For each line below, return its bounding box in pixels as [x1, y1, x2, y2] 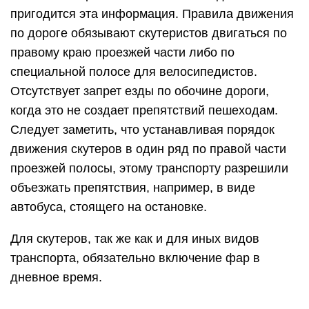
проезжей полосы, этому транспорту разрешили [10, 161, 288, 175]
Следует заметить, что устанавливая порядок [10, 122, 275, 137]
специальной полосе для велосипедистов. [10, 64, 257, 79]
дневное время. [10, 270, 102, 284]
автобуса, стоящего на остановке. [10, 199, 207, 214]
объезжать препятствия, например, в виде [10, 180, 255, 195]
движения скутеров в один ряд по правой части [10, 141, 286, 156]
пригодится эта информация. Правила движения [10, 6, 294, 21]
